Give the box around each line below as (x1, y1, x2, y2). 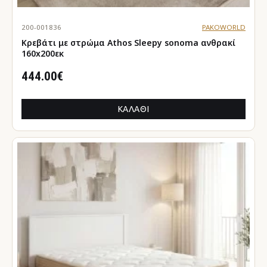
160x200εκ (21, 47, 64, 59)
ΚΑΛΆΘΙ (117, 104, 150, 114)
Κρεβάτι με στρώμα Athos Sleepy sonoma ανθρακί (21, 36, 164, 48)
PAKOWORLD (201, 22, 246, 32)
